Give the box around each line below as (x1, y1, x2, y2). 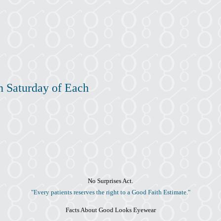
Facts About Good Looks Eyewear (65, 206, 156, 214)
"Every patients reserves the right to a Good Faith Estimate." (31, 188, 190, 196)
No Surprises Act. (88, 177, 133, 184)
